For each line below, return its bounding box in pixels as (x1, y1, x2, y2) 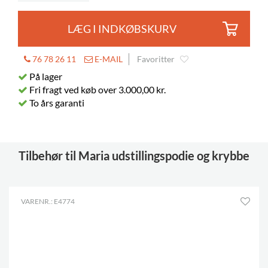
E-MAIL (93, 54, 123, 65)
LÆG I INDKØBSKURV (68, 22, 176, 35)
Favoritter (137, 54, 175, 65)
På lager (28, 71, 62, 83)
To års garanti (28, 97, 84, 109)
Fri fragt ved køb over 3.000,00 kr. (28, 84, 166, 96)
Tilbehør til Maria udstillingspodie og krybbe (19, 148, 249, 163)
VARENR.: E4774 (21, 197, 75, 206)
